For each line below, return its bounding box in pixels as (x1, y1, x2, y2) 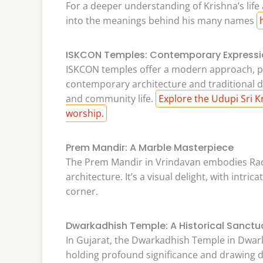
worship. (66, 107, 104, 120)
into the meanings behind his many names (66, 14, 257, 28)
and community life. (66, 92, 156, 106)
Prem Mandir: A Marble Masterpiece (66, 140, 234, 154)
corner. (66, 184, 98, 198)
